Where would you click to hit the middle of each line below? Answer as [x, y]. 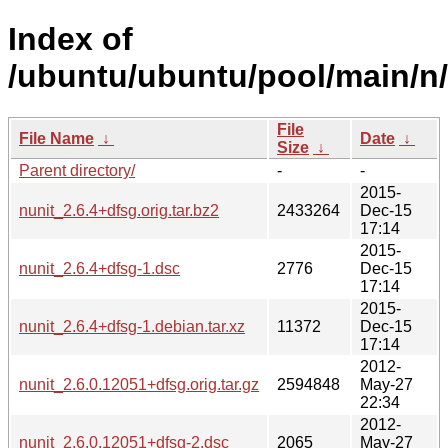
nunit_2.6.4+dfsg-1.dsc [99, 268]
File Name [56, 138]
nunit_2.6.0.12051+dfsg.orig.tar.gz [139, 384]
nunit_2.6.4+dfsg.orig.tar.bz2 [119, 210]
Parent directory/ [77, 170]
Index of [70, 39]
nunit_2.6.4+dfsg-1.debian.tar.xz [132, 326]
